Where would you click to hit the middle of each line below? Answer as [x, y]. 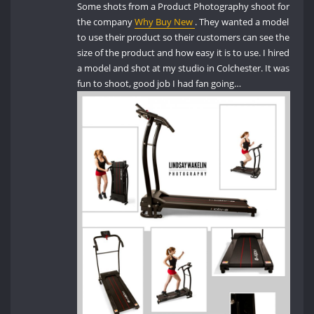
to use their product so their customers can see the [184, 37]
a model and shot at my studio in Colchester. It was [184, 68]
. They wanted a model [242, 22]
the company [106, 22]
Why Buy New [165, 22]
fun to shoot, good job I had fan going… [159, 84]
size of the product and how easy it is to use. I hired [184, 53]
